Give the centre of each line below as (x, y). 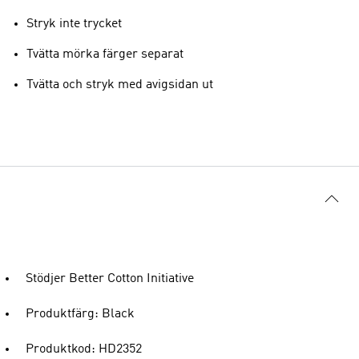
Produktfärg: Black (80, 314)
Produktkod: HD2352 (84, 349)
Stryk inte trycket (74, 24)
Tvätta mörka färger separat (105, 54)
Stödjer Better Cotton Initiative (110, 278)
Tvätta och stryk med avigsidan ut (120, 85)
